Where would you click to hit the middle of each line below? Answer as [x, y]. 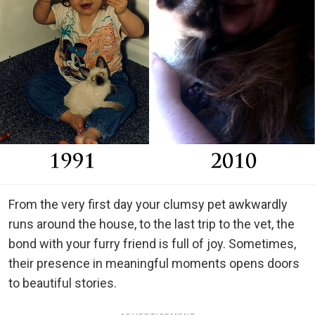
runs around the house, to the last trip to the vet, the [152, 224]
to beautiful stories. [63, 283]
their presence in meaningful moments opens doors [154, 263]
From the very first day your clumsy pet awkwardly [148, 204]
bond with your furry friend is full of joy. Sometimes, [152, 243]
